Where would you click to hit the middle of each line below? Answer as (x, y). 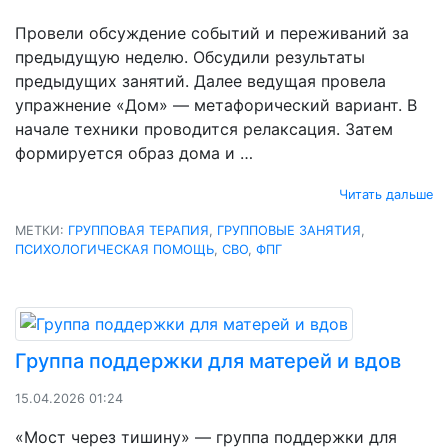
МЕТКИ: (41, 230)
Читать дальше (386, 194)
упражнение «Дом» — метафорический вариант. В (216, 104)
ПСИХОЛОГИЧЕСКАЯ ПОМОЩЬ (114, 249)
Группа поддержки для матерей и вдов (208, 360)
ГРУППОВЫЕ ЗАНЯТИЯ (289, 230)
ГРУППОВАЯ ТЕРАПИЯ (138, 230)
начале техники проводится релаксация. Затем (204, 128)
